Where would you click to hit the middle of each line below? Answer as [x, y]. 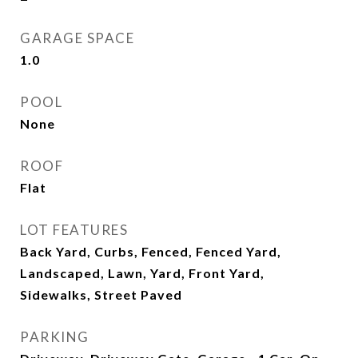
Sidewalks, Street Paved [101, 294]
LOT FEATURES [74, 230]
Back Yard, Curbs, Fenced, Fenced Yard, [151, 251]
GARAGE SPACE [77, 38]
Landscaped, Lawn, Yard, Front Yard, [142, 273]
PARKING [55, 337]
